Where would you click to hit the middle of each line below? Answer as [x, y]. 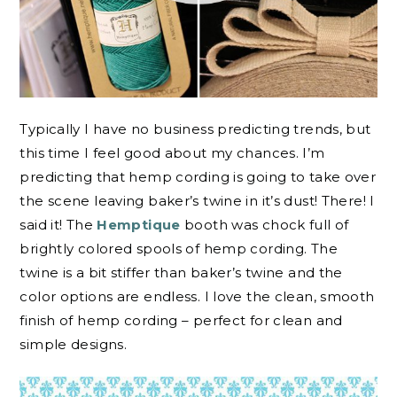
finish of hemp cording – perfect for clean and [181, 321]
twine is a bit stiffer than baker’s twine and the [181, 273]
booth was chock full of [265, 225]
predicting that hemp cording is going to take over [198, 177]
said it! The [58, 225]
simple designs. [74, 345]
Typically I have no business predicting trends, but [195, 129]
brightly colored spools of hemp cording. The [179, 249]
